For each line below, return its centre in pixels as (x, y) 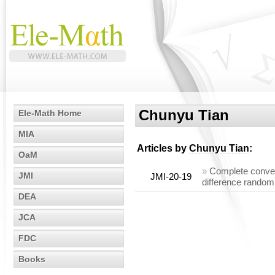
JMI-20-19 (171, 176)
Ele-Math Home (50, 113)
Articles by (163, 148)
